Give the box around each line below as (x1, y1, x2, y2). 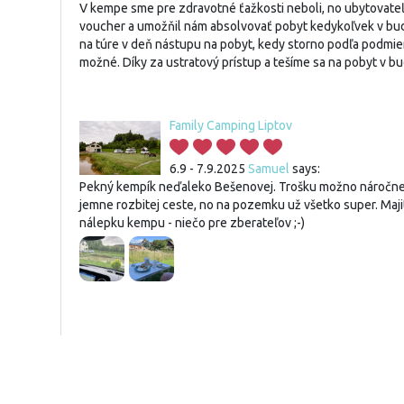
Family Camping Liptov (170, 118, 292, 133)
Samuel (248, 161, 289, 176)
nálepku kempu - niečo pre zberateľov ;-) (79, 216, 305, 230)
